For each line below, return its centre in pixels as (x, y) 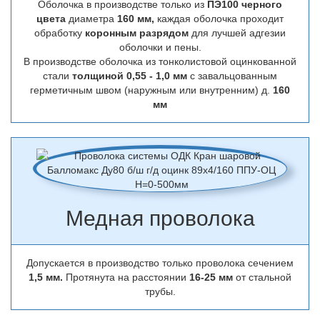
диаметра (91, 19)
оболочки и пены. (160, 47)
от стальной (264, 277)
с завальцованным (232, 76)
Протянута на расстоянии (126, 277)
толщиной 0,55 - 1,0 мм (130, 76)
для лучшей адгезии (237, 33)
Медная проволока (160, 218)
